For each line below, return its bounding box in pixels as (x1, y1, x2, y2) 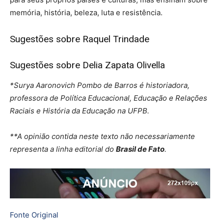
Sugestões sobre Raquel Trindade (10, 33, 149, 45)
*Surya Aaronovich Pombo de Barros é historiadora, (10, 81, 190, 90)
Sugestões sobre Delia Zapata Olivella (10, 59, 165, 71)
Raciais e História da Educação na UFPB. (10, 106, 149, 116)
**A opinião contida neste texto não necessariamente (10, 132, 195, 141)
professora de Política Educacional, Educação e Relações (10, 93, 207, 103)
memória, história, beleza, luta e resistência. (10, 8, 163, 18)
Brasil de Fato (116, 144, 165, 154)
